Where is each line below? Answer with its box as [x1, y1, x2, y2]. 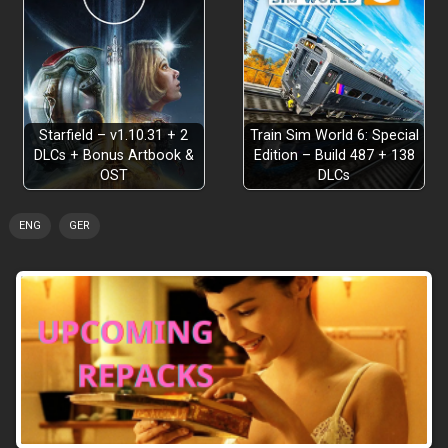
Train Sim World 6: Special [249, 126, 419, 144]
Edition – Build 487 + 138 [253, 146, 415, 164]
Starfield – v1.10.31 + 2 [39, 126, 189, 144]
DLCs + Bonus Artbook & [33, 146, 194, 164]
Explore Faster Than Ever [45, 4, 220, 24]
